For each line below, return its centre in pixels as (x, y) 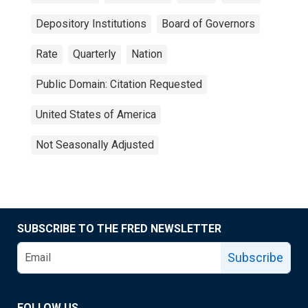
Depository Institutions (91, 24)
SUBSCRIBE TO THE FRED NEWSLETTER (119, 229)
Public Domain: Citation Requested (119, 84)
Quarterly (95, 54)
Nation (147, 54)
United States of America (96, 114)
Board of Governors (208, 24)
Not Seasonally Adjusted (95, 145)
